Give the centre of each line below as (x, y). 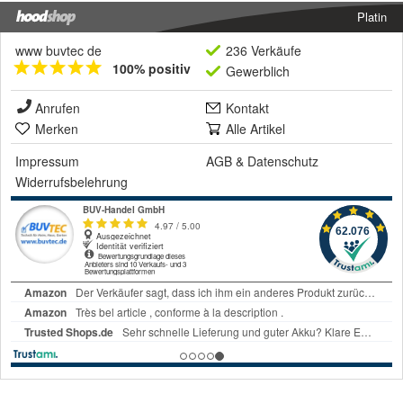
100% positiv (152, 69)
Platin (372, 17)
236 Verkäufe (264, 51)
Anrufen (58, 108)
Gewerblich (258, 72)
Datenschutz (283, 161)
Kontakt (247, 108)
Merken (57, 129)
